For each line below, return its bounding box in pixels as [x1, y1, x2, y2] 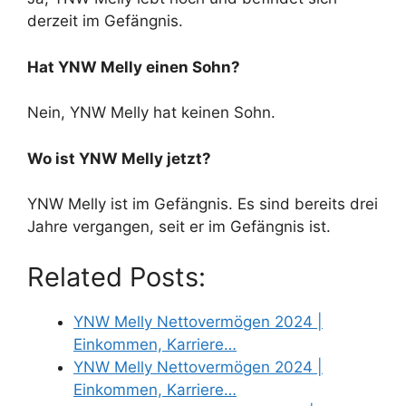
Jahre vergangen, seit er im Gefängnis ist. [27, 217, 331, 237]
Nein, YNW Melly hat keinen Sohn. [27, 103, 275, 122]
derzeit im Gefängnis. [27, 12, 183, 31]
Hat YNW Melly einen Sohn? [27, 57, 240, 76]
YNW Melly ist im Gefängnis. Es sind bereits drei [27, 195, 378, 214]
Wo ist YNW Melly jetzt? [27, 149, 211, 168]
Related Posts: [27, 260, 206, 293]
